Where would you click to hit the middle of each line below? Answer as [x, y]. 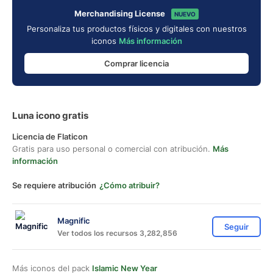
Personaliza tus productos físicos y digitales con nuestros [136, 29]
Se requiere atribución [54, 185]
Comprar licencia [136, 63]
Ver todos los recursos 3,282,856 [117, 233]
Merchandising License [120, 13]
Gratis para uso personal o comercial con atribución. [112, 149]
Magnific [74, 220]
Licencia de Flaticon [50, 136]
